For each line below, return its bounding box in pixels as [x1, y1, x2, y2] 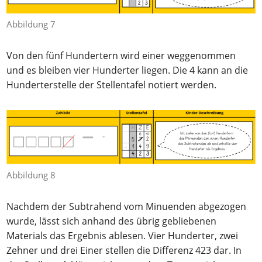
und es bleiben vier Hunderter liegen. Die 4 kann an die [6, 64, 249, 77]
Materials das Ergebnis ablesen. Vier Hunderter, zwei [6, 229, 239, 242]
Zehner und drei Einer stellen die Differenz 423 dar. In [6, 243, 242, 257]
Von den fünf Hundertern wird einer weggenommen [6, 49, 236, 63]
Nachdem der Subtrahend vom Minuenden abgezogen [6, 199, 247, 213]
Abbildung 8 [6, 168, 56, 181]
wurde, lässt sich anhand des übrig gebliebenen [6, 214, 217, 227]
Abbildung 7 [6, 18, 56, 30]
